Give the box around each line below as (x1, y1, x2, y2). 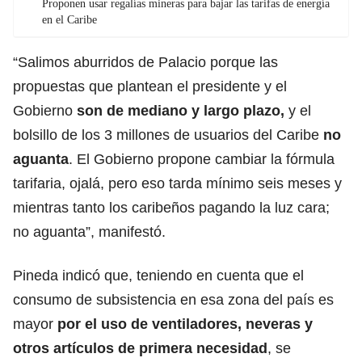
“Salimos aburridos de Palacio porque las (13, 53, 278, 70)
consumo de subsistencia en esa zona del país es (13, 291, 334, 308)
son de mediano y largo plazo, (77, 102, 284, 119)
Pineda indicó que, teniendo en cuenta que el (13, 267, 304, 284)
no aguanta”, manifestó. (13, 223, 166, 240)
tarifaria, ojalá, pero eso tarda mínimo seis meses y (13, 175, 342, 192)
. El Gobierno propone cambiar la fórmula (69, 150, 335, 167)
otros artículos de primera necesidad (13, 339, 267, 356)
